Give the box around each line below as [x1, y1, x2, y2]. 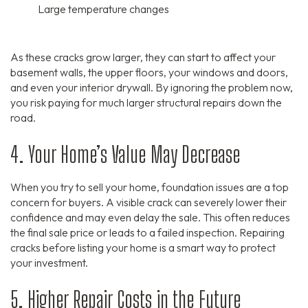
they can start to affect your [143, 50, 276, 65]
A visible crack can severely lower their [104, 195, 287, 210]
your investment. [10, 256, 88, 270]
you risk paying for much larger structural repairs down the [10, 96, 282, 110]
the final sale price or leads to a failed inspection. [10, 225, 237, 240]
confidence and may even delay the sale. [10, 210, 201, 225]
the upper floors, [86, 65, 166, 80]
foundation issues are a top [159, 180, 289, 195]
